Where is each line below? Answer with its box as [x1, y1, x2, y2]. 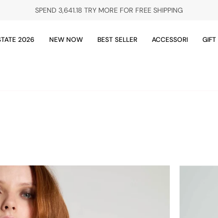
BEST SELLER [97, 35, 137, 44]
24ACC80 [55, 165, 91, 176]
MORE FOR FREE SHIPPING [96, 5, 183, 15]
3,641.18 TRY [58, 5, 96, 15]
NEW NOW [49, 35, 83, 44]
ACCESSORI [152, 35, 188, 44]
